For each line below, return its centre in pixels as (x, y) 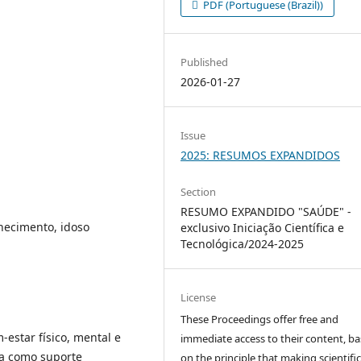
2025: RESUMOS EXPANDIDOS (261, 155)
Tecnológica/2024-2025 (243, 244)
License (199, 298)
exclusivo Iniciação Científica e (263, 228)
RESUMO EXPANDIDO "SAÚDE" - (266, 212)
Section (199, 192)
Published (205, 62)
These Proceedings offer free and (260, 320)
